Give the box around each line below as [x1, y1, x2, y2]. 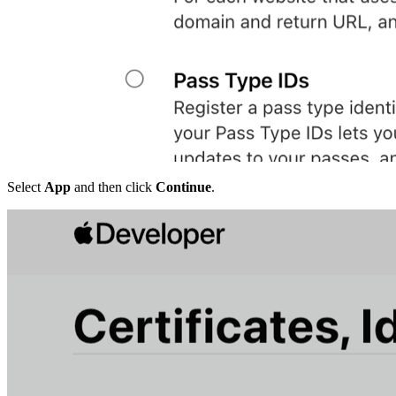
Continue [156, 179, 211, 195]
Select [7, 179, 44, 195]
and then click [71, 179, 156, 195]
